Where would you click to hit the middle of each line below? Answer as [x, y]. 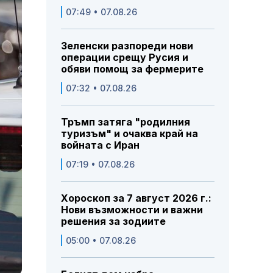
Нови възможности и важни [132, 210]
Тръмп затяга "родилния [126, 122]
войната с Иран [100, 145]
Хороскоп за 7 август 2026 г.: [136, 198]
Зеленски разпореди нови [127, 46]
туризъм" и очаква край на [129, 134]
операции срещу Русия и [125, 58]
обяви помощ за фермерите [132, 69]
